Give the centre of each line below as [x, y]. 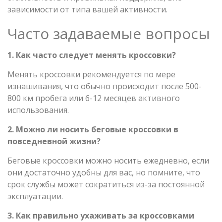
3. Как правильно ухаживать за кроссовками [101, 215]
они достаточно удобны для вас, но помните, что [104, 172]
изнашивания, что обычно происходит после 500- [105, 86]
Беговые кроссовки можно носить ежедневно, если [108, 160]
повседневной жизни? [54, 141]
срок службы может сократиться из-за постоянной [106, 184]
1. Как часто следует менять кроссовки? [92, 55]
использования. [38, 110]
